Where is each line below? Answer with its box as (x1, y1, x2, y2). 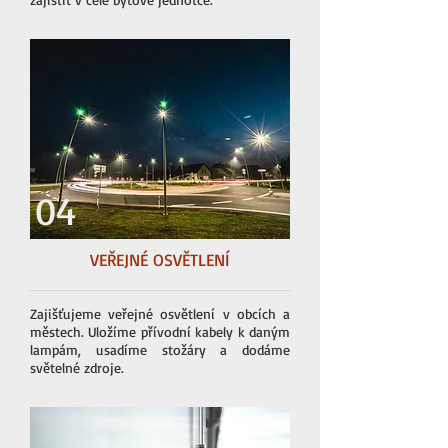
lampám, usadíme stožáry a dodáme (30, 341, 290, 358)
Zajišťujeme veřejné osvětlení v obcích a (30, 305, 290, 322)
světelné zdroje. (30, 359, 124, 376)
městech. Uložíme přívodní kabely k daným (30, 323, 290, 340)
